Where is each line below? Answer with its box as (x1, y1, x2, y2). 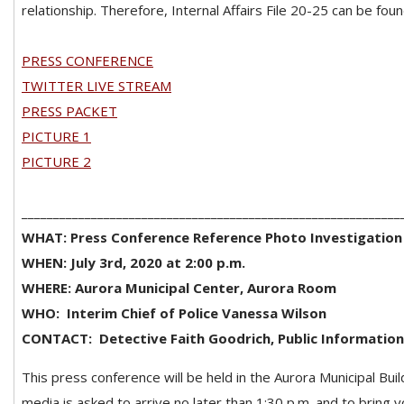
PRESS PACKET (22, 101, 117, 120)
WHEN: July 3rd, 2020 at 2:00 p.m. (22, 252, 245, 271)
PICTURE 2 (22, 151, 91, 170)
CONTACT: (22, 328, 92, 347)
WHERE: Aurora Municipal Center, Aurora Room (22, 278, 336, 297)
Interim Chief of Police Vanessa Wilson (67, 303, 326, 322)
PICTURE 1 (22, 126, 91, 145)
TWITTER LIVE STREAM (22, 76, 171, 95)
